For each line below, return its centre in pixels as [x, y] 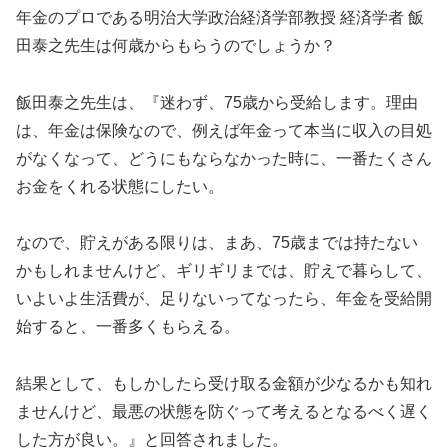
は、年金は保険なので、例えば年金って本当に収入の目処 [224, 130]
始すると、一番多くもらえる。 [128, 327]
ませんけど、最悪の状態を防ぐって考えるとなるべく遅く [224, 412]
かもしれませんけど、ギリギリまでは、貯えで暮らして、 [224, 271]
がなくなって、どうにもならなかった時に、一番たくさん [224, 158]
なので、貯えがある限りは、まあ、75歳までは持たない [217, 243]
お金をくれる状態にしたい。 [120, 186]
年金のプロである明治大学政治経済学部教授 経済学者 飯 [220, 17]
